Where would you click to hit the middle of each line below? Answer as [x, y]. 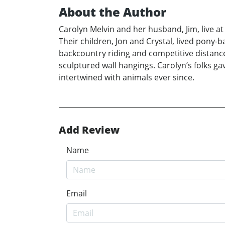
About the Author [113, 12]
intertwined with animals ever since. [127, 77]
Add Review [89, 130]
